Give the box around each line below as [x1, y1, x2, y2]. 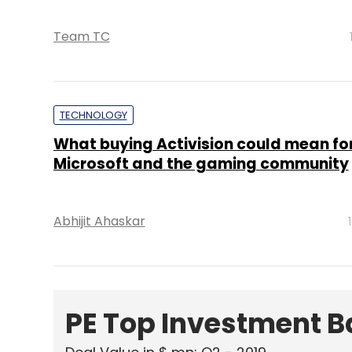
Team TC [53, 27, 110, 46]
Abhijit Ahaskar [53, 212, 145, 230]
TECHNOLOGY [59, 108, 127, 123]
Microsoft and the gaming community [53, 153, 349, 174]
